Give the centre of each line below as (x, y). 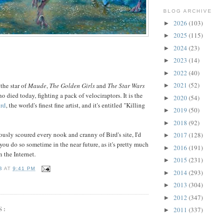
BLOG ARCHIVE (188, 11)
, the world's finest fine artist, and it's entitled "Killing (76, 105)
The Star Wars (126, 86)
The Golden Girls (72, 86)
